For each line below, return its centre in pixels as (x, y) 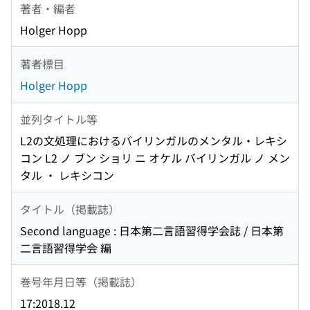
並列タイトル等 (59, 119)
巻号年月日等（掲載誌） (81, 281)
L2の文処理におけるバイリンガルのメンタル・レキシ (154, 141)
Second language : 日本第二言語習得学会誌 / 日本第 (152, 231)
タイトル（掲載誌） (70, 209)
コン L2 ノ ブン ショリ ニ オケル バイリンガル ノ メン (155, 158)
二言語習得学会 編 (66, 248)
